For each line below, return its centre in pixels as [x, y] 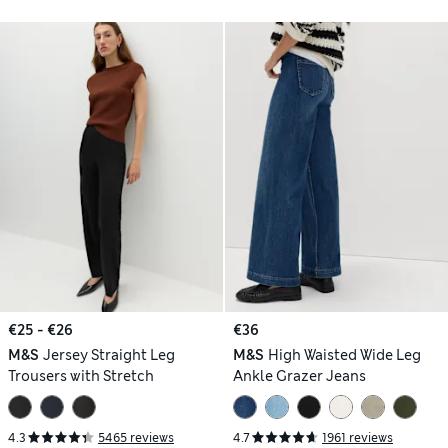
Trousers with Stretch [81, 376]
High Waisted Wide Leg [344, 355]
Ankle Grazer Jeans [299, 376]
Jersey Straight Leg [108, 355]
